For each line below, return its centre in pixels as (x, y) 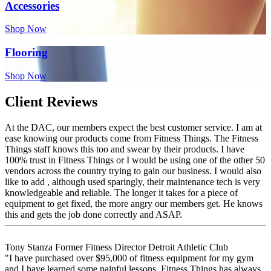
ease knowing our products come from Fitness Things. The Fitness (132, 138)
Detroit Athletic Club (188, 247)
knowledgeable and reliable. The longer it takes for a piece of (121, 192)
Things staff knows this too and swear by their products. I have (125, 149)
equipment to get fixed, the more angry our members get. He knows (134, 203)
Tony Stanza (29, 247)
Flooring (26, 53)
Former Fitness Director (102, 247)
